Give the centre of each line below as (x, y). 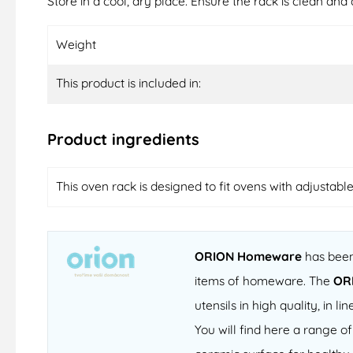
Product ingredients (123, 139)
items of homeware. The (264, 280)
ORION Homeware (248, 256)
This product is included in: (128, 83)
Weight (76, 45)
